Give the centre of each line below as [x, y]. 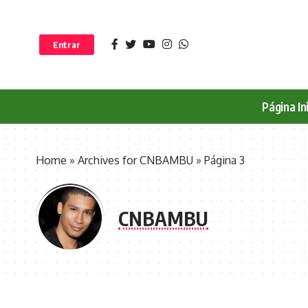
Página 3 [224, 160]
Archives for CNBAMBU [135, 160]
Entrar [67, 45]
